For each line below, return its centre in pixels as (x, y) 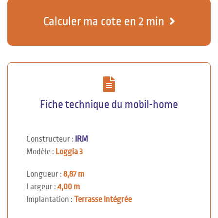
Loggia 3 (69, 152)
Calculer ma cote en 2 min (104, 21)
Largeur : (42, 187)
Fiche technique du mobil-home (109, 104)
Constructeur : (51, 139)
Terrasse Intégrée (103, 199)
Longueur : (45, 174)
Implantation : (50, 199)
